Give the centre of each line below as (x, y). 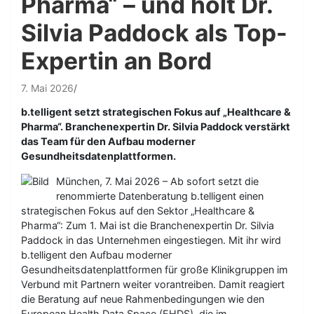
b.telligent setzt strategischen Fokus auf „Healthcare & (156, 112)
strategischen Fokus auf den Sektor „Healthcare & (138, 211)
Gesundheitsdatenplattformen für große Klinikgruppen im (155, 269)
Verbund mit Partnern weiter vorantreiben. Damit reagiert (153, 284)
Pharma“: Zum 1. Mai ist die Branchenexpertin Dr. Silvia (148, 225)
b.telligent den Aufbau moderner (96, 255)
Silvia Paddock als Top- (154, 33)
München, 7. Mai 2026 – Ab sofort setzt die (157, 181)
